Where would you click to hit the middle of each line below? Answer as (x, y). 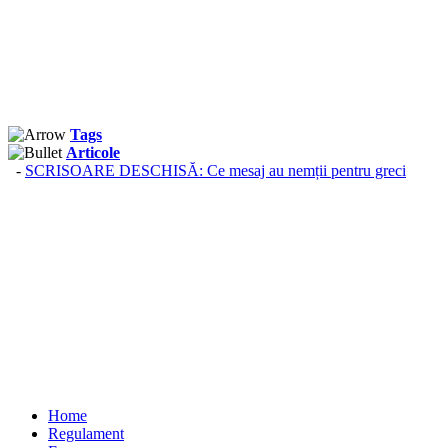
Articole (93, 153)
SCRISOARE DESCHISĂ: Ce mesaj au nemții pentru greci (215, 171)
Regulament (86, 434)
